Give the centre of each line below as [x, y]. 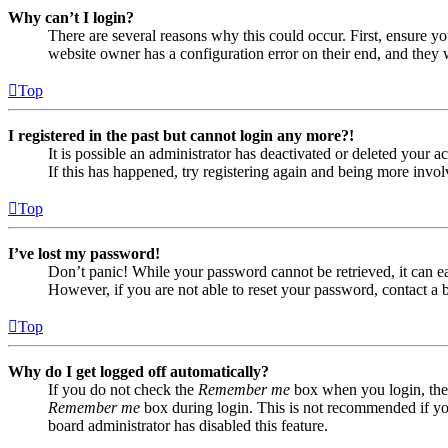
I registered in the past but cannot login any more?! [181, 136]
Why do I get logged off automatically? [138, 372]
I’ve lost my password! [84, 254]
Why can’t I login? [71, 18]
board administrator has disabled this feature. [188, 426]
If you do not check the [123, 390]
